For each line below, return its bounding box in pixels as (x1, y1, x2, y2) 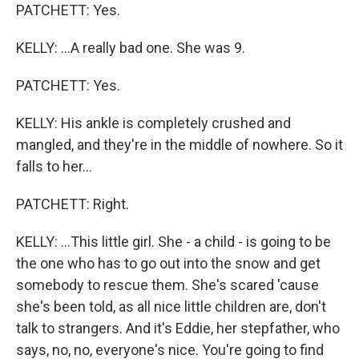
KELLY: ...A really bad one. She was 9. (16, 39, 245, 56)
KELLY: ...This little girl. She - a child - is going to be (16, 233, 331, 250)
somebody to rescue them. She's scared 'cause (16, 276, 319, 293)
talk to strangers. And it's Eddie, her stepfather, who (16, 320, 340, 337)
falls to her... (16, 158, 92, 175)
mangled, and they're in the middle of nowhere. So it (16, 136, 343, 153)
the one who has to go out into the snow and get (16, 255, 321, 272)
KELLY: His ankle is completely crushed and (16, 115, 291, 131)
